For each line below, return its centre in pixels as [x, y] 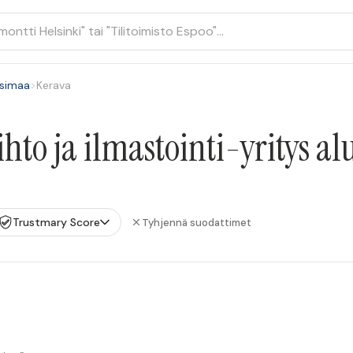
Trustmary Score [56, 222]
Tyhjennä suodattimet [197, 222]
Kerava [54, 85]
